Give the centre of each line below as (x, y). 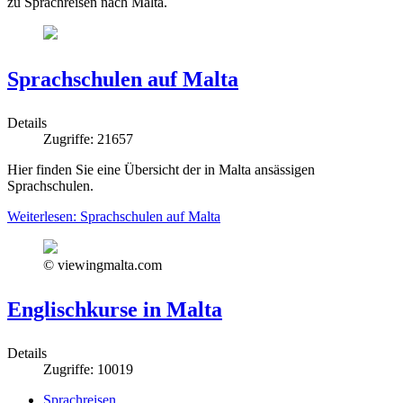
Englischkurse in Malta (115, 309)
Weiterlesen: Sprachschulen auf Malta (114, 216)
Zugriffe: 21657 (88, 139)
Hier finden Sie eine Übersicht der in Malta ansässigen (161, 169)
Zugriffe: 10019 (88, 369)
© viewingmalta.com (103, 264)
